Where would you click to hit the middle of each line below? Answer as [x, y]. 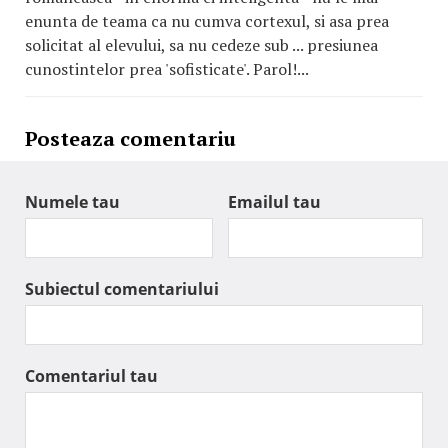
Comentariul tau [91, 376]
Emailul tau [274, 202]
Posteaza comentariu [130, 138]
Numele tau [72, 202]
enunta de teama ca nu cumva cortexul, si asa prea [207, 21]
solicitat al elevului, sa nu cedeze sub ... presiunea [201, 45]
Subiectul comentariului [122, 289]
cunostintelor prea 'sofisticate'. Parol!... [167, 69]
